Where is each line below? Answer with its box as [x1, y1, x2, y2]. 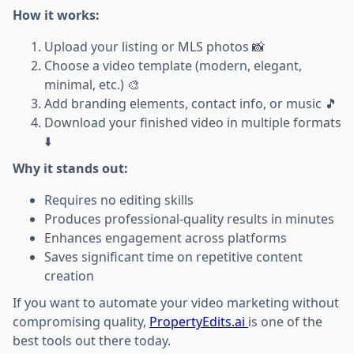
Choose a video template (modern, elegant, [44, 56, 302, 74]
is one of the [248, 312, 322, 330]
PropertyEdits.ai [149, 312, 248, 330]
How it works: [13, 6, 100, 24]
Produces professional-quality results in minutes [44, 209, 334, 228]
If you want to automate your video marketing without [13, 293, 339, 311]
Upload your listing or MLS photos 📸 [44, 37, 265, 55]
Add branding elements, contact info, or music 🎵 [44, 94, 337, 112]
